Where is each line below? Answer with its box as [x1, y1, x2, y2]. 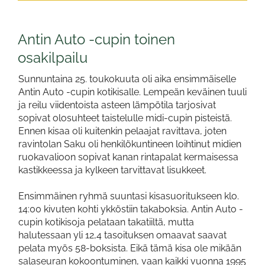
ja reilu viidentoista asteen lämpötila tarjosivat [18, 99, 216, 111]
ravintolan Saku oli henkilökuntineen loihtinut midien [18, 138, 241, 150]
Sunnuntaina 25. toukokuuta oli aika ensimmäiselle [18, 73, 236, 85]
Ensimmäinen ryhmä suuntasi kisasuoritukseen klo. [18, 190, 239, 202]
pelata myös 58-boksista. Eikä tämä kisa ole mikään [18, 243, 241, 254]
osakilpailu [18, 49, 88, 67]
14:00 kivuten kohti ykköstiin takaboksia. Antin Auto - [18, 203, 243, 215]
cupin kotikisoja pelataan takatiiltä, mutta [18, 216, 194, 228]
